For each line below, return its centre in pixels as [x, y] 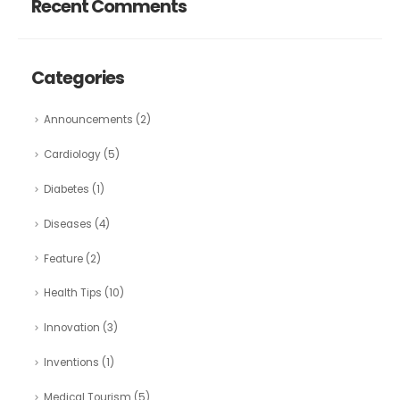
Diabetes [66, 190]
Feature [63, 258]
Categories [78, 79]
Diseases [67, 224]
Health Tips [72, 293]
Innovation [71, 328]
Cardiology [72, 155]
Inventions [71, 363]
